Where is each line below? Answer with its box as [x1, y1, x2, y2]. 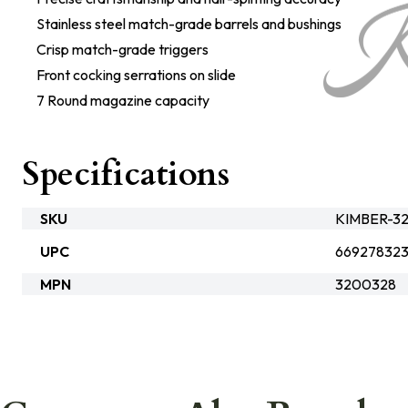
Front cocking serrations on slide [36, 66, 236, 84]
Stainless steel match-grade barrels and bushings [36, 15, 342, 33]
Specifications [22, 152, 229, 197]
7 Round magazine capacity [36, 91, 209, 109]
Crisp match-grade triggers [36, 40, 209, 58]
